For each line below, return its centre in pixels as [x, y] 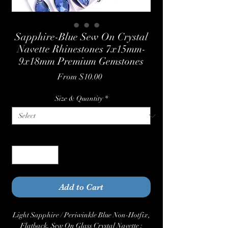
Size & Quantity [79, 99]
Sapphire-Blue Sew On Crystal [81, 37]
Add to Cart [81, 187]
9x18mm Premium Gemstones [81, 62]
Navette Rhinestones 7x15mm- [81, 49]
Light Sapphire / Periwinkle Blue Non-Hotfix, [81, 215]
